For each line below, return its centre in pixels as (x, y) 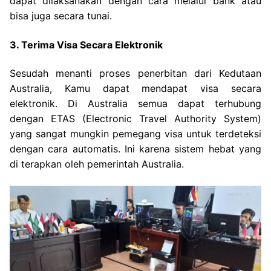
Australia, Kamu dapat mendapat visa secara (135, 89)
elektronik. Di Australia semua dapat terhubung (135, 104)
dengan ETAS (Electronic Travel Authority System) (135, 119)
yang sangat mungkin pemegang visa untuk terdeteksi (135, 134)
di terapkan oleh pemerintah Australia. (97, 164)
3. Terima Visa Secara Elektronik (86, 44)
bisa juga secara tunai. (61, 16)
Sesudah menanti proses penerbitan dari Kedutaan (135, 73)
